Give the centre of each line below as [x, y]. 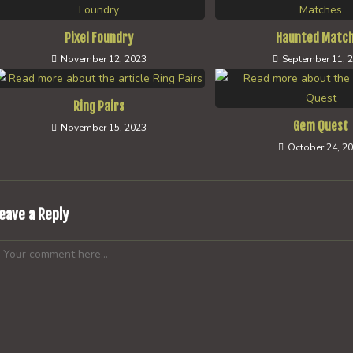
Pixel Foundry [99, 38]
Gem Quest [321, 126]
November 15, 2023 [104, 128]
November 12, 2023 [104, 59]
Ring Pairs [99, 106]
